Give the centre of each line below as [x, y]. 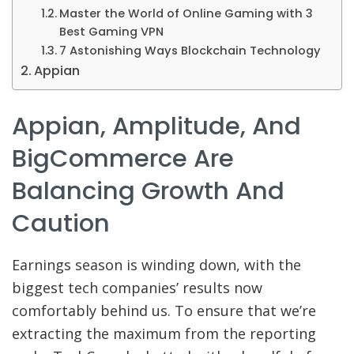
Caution [61, 224]
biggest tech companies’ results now [137, 288]
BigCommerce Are [123, 159]
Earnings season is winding [104, 265]
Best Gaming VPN [111, 31]
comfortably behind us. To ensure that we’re [164, 311]
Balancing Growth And [148, 191]
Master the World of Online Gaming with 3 [186, 13]
